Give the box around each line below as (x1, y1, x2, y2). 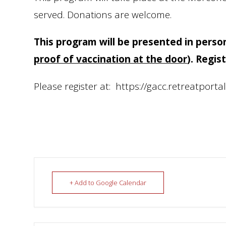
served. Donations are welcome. (34, 8, 172, 21)
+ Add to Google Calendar (70, 178, 147, 187)
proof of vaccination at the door (34, 52, 188, 66)
